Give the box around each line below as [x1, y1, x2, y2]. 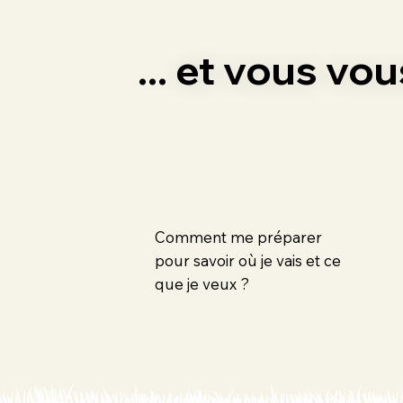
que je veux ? [155, 274, 250, 294]
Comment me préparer [155, 228, 323, 247]
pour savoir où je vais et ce [155, 251, 342, 271]
